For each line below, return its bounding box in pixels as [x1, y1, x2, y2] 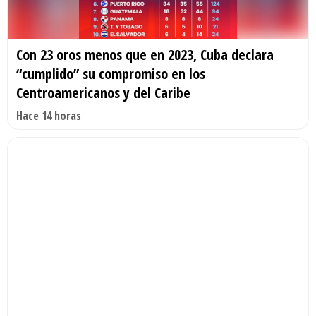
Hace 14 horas [16, 108, 81, 124]
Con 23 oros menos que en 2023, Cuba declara [16, 45, 274, 65]
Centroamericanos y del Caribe [16, 83, 190, 103]
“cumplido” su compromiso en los [16, 64, 205, 84]
